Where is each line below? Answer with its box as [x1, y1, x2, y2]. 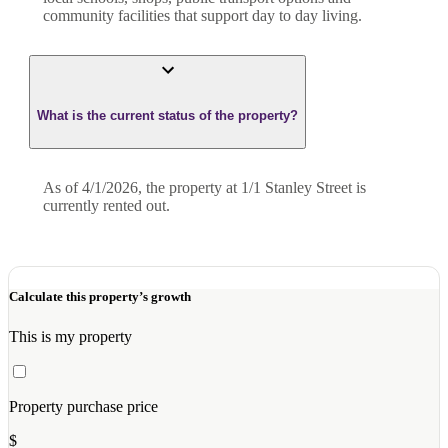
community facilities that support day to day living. [43, 6, 362, 24]
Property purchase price [9, 397, 158, 415]
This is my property [9, 327, 132, 345]
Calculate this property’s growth [9, 289, 191, 305]
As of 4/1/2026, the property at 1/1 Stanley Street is [43, 179, 366, 197]
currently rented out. [43, 197, 170, 215]
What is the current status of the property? [37, 107, 298, 123]
